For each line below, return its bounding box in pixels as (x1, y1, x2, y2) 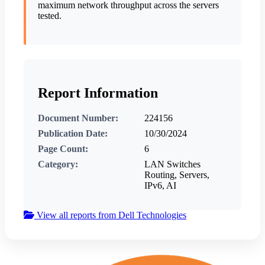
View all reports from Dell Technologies (34, 210, 186, 221)
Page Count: (38, 144, 88, 154)
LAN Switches (144, 159, 201, 170)
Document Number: (38, 113, 118, 124)
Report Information (38, 85, 158, 101)
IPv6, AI (144, 180, 176, 191)
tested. (38, 11, 62, 21)
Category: (38, 159, 78, 170)
